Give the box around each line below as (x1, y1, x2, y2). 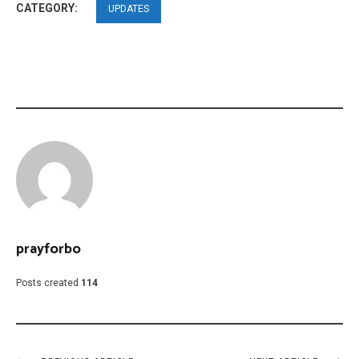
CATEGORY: (16, 2, 80, 15)
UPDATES (108, 3, 149, 15)
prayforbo (16, 237, 81, 262)
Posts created (16, 277, 79, 289)
